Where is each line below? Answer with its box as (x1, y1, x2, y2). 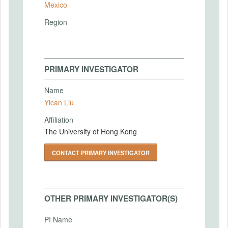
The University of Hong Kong (44, 126, 137, 136)
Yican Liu (44, 97, 74, 107)
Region (44, 17, 67, 27)
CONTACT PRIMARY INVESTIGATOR (52, 149, 150, 157)
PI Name (44, 214, 72, 224)
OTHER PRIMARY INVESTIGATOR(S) (44, 193, 178, 204)
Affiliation (44, 114, 73, 125)
